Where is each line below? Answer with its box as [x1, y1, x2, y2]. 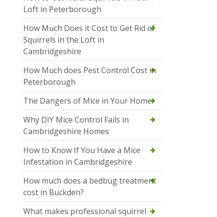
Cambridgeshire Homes [23, 126, 109, 137]
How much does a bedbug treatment [23, 175, 156, 186]
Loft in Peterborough [23, 4, 101, 15]
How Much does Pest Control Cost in [23, 65, 156, 76]
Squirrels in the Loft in [23, 34, 104, 46]
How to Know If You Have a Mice [23, 145, 140, 156]
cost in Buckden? [23, 187, 84, 198]
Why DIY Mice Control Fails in [23, 114, 129, 125]
